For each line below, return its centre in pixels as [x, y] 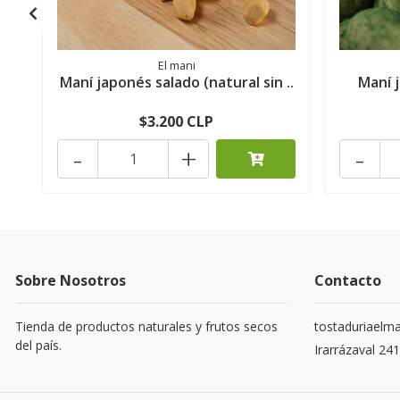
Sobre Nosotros [71, 281]
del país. [38, 346]
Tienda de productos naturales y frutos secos [146, 327]
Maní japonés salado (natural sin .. [176, 83]
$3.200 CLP [177, 122]
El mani [176, 66]
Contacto [348, 281]
